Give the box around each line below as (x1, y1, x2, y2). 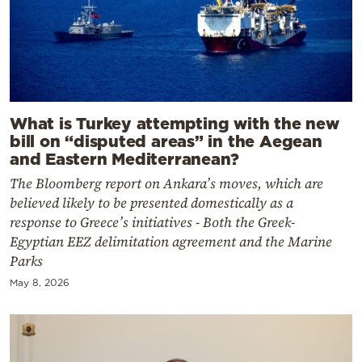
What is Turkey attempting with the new (10, 114, 339, 132)
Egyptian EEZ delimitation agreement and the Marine (10, 232, 332, 251)
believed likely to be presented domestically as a (10, 193, 293, 213)
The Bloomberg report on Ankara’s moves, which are (10, 174, 323, 193)
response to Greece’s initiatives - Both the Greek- (10, 213, 295, 232)
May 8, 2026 (10, 277, 69, 288)
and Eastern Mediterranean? (10, 149, 239, 167)
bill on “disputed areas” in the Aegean (10, 132, 322, 149)
